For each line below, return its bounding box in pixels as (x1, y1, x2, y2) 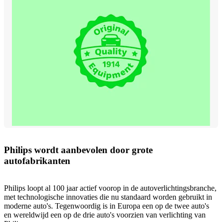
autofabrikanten (4, 156, 70, 166)
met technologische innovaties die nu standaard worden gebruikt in (4, 193, 212, 202)
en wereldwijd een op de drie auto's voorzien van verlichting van (4, 211, 206, 220)
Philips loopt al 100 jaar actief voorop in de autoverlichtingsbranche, (4, 184, 217, 193)
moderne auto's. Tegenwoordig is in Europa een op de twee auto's (4, 202, 209, 211)
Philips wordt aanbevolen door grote (4, 145, 153, 156)
